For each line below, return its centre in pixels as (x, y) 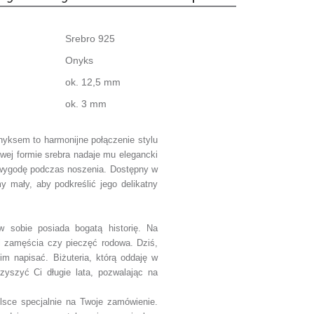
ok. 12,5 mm (93, 82)
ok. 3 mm (86, 104)
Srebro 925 (90, 39)
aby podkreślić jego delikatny (97, 184)
